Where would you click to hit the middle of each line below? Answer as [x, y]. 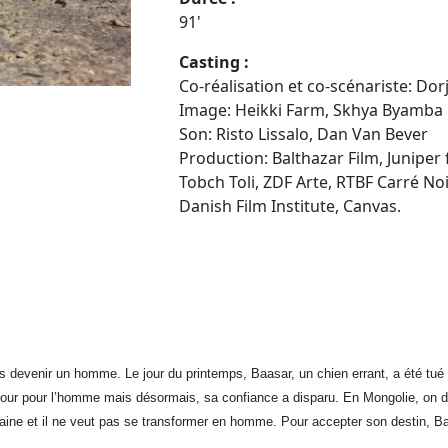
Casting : [214, 61]
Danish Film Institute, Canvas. [290, 205]
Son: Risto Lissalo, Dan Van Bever [303, 133]
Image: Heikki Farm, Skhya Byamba [311, 109]
